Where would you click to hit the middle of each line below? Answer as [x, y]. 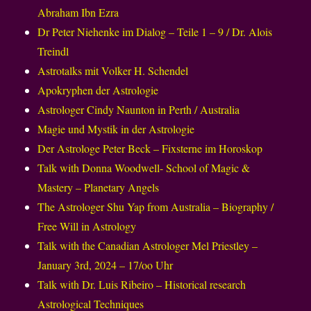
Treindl [53, 51]
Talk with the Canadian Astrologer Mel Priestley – [148, 246]
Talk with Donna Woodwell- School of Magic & [144, 168]
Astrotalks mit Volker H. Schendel [113, 71]
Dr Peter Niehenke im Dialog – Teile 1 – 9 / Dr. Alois [155, 32]
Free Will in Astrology [87, 226]
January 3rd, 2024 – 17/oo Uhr [106, 265]
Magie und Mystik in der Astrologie [116, 129]
